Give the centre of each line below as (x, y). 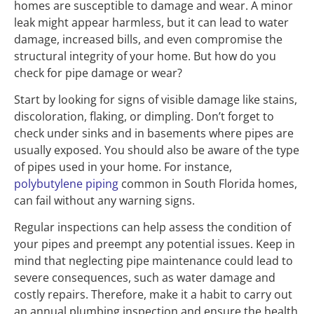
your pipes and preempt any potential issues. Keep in (155, 244)
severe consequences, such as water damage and (145, 278)
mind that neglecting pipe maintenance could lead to (153, 261)
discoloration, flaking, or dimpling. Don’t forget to (144, 117)
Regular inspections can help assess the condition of (152, 227)
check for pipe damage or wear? (98, 73)
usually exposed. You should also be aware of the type (157, 150)
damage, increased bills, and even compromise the (148, 39)
